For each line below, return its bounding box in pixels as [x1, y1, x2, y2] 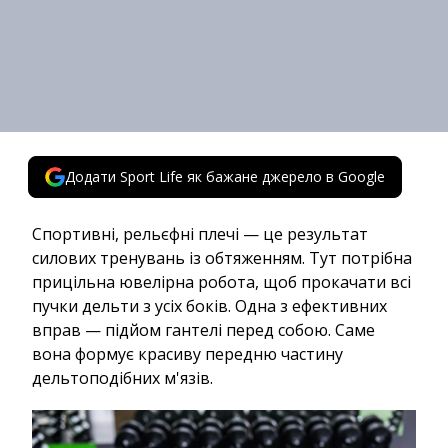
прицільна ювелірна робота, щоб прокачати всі [32, 271, 411, 293]
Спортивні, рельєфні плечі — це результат [32, 223, 368, 245]
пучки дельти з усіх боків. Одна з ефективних [32, 295, 387, 317]
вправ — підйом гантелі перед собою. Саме [32, 319, 375, 341]
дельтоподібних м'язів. [32, 367, 213, 389]
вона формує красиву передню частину [32, 343, 343, 365]
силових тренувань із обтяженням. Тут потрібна [32, 247, 412, 269]
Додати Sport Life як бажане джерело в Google [65, 167, 385, 186]
